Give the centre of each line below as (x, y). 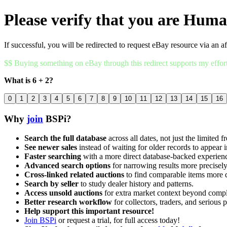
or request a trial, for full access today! (118, 220)
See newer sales (51, 147)
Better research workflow (68, 202)
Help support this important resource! (89, 211)
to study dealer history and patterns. (136, 184)
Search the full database (65, 138)
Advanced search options (67, 166)
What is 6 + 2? (29, 80)
